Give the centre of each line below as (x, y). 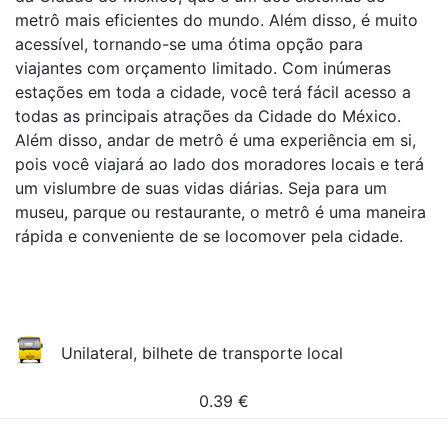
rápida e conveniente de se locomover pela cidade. (209, 236)
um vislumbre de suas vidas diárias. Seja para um (201, 188)
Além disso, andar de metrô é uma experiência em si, (215, 140)
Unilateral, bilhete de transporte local (202, 353)
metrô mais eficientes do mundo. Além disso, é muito (216, 20)
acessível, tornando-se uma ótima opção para (189, 44)
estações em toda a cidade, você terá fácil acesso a (213, 92)
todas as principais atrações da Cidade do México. (208, 116)
